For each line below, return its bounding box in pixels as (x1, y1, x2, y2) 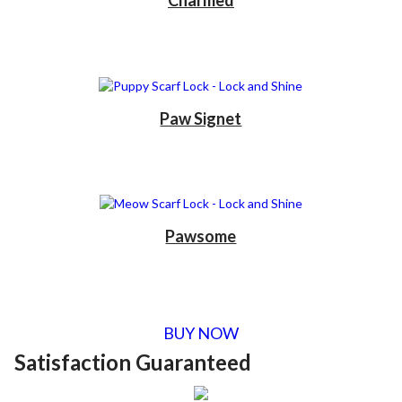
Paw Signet (160, 108, 242, 128)
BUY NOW (162, 323, 239, 344)
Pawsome (165, 226, 237, 247)
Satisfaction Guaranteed (14, 349, 251, 376)
